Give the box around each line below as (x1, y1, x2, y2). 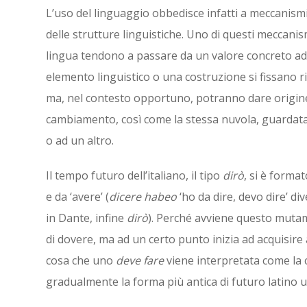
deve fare (116, 253, 167, 268)
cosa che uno (46, 253, 116, 268)
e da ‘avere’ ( (46, 189, 109, 204)
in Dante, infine (46, 210, 124, 225)
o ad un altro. (46, 133, 114, 148)
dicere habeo (109, 189, 177, 204)
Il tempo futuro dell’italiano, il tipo (46, 168, 223, 183)
